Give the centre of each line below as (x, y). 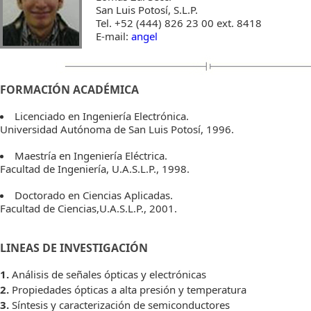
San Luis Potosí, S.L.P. (147, 9)
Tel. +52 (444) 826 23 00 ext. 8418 (179, 23)
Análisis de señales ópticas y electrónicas (109, 274)
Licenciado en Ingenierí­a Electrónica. (102, 116)
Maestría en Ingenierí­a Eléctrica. (91, 155)
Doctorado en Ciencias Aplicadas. (94, 195)
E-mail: (114, 36)
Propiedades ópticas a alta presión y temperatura (129, 289)
